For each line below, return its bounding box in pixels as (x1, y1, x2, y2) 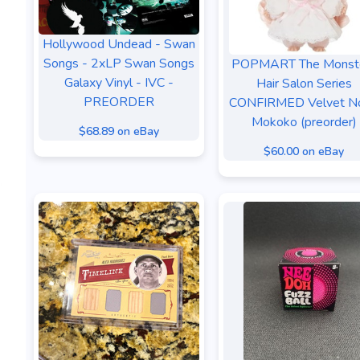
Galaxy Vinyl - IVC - (64, 73, 174, 92)
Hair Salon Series (256, 75, 352, 92)
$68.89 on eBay (79, 123, 159, 139)
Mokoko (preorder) (251, 113, 357, 131)
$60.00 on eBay (264, 144, 344, 159)
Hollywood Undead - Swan (43, 35, 195, 53)
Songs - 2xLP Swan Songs (43, 54, 194, 72)
